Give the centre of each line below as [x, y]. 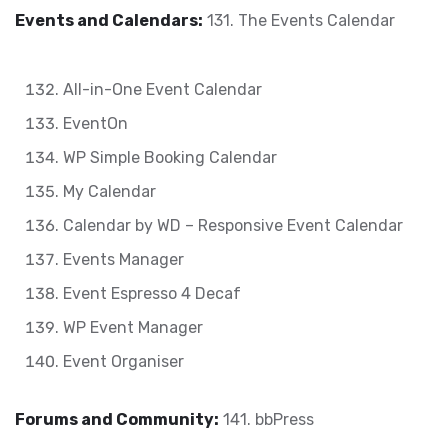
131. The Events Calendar [299, 20]
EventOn [95, 123]
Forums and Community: [117, 419]
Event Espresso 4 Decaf [152, 293]
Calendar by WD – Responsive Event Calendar [233, 225]
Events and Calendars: [109, 20]
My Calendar [109, 191]
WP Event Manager [133, 327]
